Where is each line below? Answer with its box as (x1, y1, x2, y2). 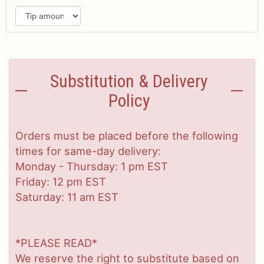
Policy (108, 90, 150, 111)
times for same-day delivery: (15, 144, 161, 158)
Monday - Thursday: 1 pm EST (15, 160, 168, 173)
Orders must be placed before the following (15, 129, 238, 143)
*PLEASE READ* (15, 236, 97, 250)
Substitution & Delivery (50, 71, 208, 92)
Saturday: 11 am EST (15, 190, 118, 204)
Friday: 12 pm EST (15, 175, 106, 189)
